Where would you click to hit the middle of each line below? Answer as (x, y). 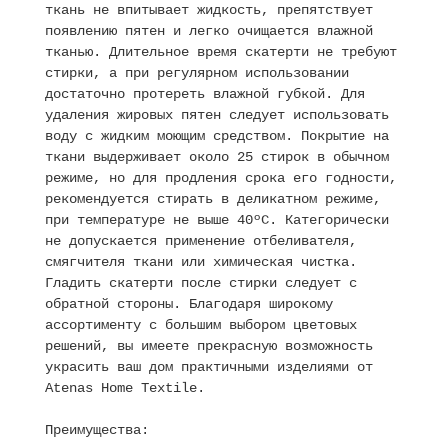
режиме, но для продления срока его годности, (221, 177)
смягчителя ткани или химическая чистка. (201, 261)
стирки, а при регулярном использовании (197, 72)
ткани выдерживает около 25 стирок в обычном (217, 156)
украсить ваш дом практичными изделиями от (209, 366)
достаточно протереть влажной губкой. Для (205, 93)
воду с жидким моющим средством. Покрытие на (217, 135)
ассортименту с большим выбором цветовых (201, 324)
